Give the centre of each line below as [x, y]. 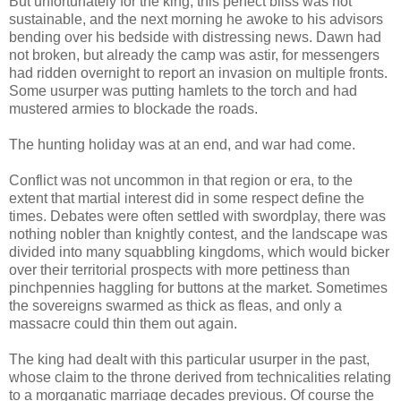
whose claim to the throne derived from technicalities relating [200, 377]
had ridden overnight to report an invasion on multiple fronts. [198, 73]
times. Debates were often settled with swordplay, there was [197, 216]
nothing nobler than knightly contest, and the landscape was [198, 234]
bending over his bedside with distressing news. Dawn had [195, 37]
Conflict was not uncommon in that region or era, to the [181, 180]
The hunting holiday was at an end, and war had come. [182, 144]
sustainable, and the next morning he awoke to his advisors [196, 19]
